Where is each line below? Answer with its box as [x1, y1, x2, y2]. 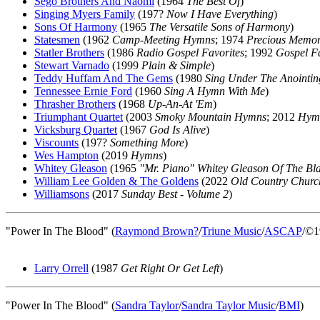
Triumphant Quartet [34, 111, 123, 123]
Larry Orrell [34, 262, 89, 274]
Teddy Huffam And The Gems [34, 72, 173, 84]
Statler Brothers [34, 46, 104, 59]
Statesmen [34, 34, 80, 46]
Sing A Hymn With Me [164, 85, 265, 97]
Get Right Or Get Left [121, 262, 219, 274]
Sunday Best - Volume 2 [121, 188, 229, 200]
